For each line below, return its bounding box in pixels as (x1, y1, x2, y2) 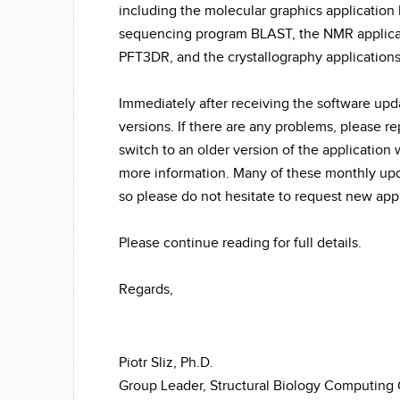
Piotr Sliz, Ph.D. (119, 354, 213, 371)
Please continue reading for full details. (119, 235, 362, 252)
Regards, (119, 281, 173, 298)
